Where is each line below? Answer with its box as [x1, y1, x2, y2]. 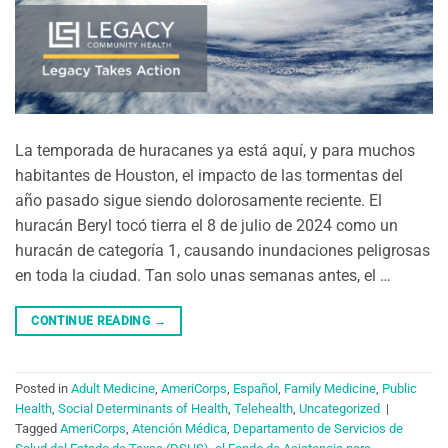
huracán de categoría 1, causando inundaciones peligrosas [15, 240, 430, 260]
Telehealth [234, 401, 293, 417]
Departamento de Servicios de [233, 421, 403, 437]
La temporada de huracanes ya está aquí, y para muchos [15, 140, 415, 160]
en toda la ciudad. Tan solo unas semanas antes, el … [15, 265, 391, 285]
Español [233, 381, 278, 397]
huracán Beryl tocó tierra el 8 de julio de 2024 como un [15, 215, 398, 235]
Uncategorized [299, 401, 380, 417]
